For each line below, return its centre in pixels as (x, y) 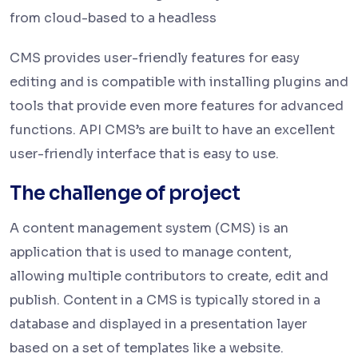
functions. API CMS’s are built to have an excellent (172, 130)
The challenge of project (125, 194)
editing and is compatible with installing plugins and (179, 82)
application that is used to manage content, (151, 253)
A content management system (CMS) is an (149, 229)
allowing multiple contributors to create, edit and (169, 276)
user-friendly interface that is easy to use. (144, 154)
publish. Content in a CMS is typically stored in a (165, 300)
